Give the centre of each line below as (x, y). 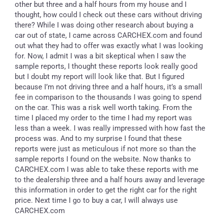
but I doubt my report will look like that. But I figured (99, 76)
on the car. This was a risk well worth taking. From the (103, 107)
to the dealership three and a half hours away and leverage (110, 179)
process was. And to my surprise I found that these (98, 138)
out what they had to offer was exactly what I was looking (109, 45)
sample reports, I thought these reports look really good (106, 66)
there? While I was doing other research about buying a (104, 25)
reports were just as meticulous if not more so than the (105, 149)
